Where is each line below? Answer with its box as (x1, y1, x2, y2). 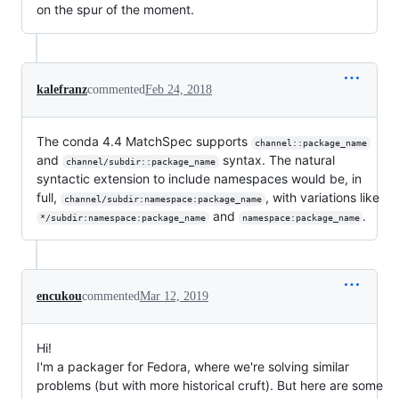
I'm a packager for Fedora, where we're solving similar (37, 359, 349, 375)
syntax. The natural (218, 152, 338, 168)
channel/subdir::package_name (65, 157, 216, 167)
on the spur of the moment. (37, 2, 194, 18)
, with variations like (265, 190, 379, 206)
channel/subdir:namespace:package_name (63, 194, 262, 205)
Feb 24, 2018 (145, 83, 212, 97)
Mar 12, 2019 (140, 289, 208, 304)
